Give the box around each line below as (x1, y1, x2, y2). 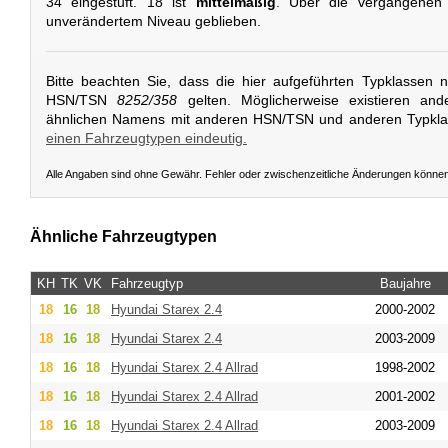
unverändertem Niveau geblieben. (46, 13, 261, 30)
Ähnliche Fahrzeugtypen (30, 228, 217, 246)
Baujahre (379, 275, 431, 291)
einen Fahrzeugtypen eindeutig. (46, 129, 247, 146)
